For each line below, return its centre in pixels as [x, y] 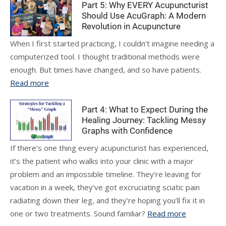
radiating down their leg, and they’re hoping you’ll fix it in [107, 200]
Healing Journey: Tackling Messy [144, 120]
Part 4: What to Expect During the [145, 109]
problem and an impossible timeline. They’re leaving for [106, 174]
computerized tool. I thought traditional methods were [105, 56]
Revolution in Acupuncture [131, 26]
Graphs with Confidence [127, 131]
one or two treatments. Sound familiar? [79, 213]
